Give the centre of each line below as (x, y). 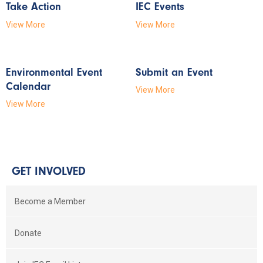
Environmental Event (54, 72)
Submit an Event (174, 72)
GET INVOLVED (49, 171)
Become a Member (50, 201)
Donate (28, 233)
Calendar (28, 86)
